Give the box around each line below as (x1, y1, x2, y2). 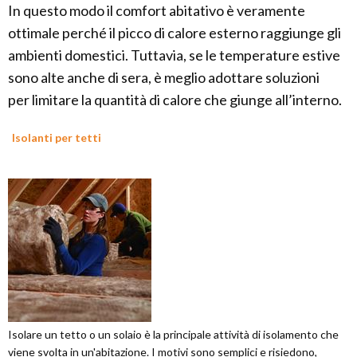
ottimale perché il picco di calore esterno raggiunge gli (8, 24, 341, 42)
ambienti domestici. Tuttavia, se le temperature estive (8, 46, 340, 65)
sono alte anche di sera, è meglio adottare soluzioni (8, 69, 320, 87)
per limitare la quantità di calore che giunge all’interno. (8, 91, 342, 109)
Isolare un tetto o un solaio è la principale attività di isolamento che (8, 328, 339, 342)
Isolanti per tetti (12, 131, 101, 145)
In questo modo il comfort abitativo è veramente (8, 2, 305, 20)
